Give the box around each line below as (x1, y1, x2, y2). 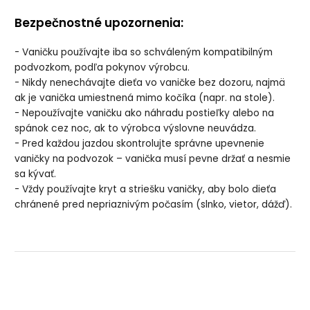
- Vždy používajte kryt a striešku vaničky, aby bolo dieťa (15, 183, 277, 197)
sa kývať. (15, 167, 57, 181)
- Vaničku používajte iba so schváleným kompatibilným (15, 46, 273, 60)
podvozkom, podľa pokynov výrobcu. (15, 61, 190, 75)
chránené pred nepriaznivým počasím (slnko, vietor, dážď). (15, 198, 293, 212)
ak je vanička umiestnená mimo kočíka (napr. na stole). (15, 91, 275, 105)
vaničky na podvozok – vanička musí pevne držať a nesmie (15, 152, 291, 166)
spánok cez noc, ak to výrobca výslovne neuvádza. (15, 122, 257, 136)
